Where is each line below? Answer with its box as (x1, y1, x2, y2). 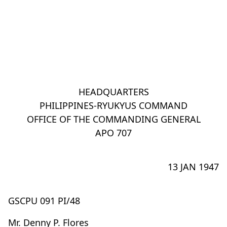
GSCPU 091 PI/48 (8, 195, 80, 207)
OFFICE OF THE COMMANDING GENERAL (26, 113, 201, 125)
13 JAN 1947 (168, 161, 219, 173)
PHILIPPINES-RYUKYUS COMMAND (40, 99, 187, 111)
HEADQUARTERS (78, 86, 149, 98)
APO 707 (95, 127, 132, 139)
